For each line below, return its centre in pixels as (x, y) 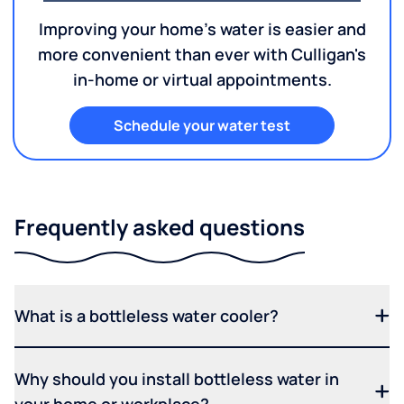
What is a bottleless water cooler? (147, 315)
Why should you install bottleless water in (177, 378)
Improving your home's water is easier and (202, 28)
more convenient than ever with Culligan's (202, 54)
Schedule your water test (202, 125)
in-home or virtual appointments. (202, 79)
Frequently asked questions (160, 226)
